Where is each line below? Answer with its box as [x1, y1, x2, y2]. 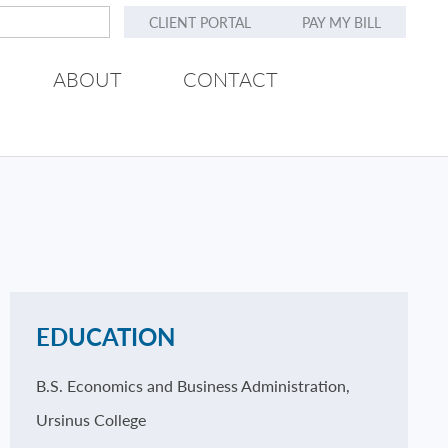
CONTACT [182, 65, 278, 93]
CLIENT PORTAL [149, 12, 252, 33]
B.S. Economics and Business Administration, [35, 374, 350, 397]
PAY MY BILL [301, 12, 381, 33]
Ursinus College [35, 408, 146, 431]
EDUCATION [35, 319, 175, 353]
